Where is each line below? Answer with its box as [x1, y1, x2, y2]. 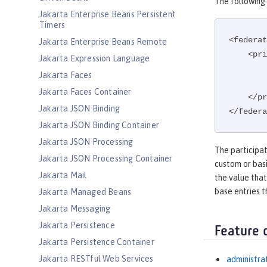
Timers [39, 20, 66, 30]
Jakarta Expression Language [39, 54, 150, 63]
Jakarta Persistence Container [39, 237, 154, 247]
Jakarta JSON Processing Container [39, 154, 173, 163]
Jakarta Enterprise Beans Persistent [39, 10, 176, 19]
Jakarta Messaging [39, 204, 111, 213]
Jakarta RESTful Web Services [39, 254, 154, 263]
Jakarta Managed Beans [39, 187, 132, 197]
